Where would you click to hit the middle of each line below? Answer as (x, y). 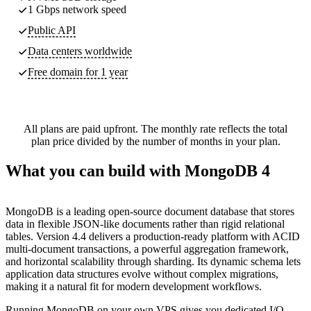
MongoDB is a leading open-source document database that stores (150, 211)
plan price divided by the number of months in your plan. (155, 141)
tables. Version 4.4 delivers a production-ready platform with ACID (153, 236)
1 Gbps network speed (77, 9)
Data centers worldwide (80, 51)
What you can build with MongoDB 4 (138, 170)
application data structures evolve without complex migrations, (142, 274)
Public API (52, 30)
